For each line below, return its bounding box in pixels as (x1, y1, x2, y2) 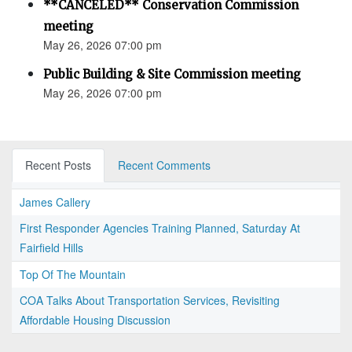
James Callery (20, 194, 90, 211)
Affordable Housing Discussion (20, 312, 170, 328)
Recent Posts (25, 157, 91, 174)
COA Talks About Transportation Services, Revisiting (20, 292, 280, 309)
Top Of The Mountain (20, 266, 126, 283)
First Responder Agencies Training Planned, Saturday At (20, 220, 300, 236)
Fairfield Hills (20, 240, 83, 256)
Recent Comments (118, 157, 211, 174)
